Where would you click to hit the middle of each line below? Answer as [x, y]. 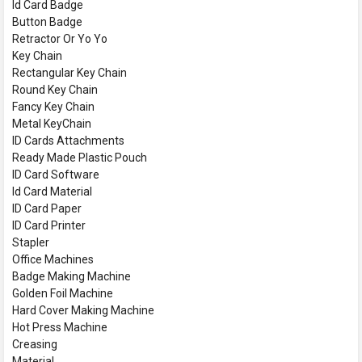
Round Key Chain [55, 90]
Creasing [35, 345]
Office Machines [53, 260]
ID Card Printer [49, 226]
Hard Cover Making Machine [83, 311]
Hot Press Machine [60, 328]
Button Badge [47, 22]
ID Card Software [56, 175]
